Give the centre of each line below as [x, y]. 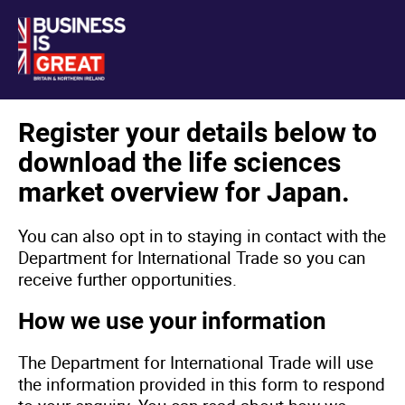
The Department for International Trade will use [196, 363]
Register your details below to [198, 132]
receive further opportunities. [127, 279]
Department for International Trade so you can [192, 258]
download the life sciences [179, 162]
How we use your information [172, 321]
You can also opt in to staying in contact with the [202, 236]
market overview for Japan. [184, 192]
